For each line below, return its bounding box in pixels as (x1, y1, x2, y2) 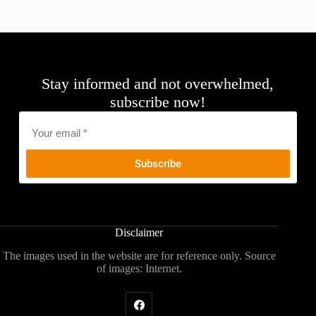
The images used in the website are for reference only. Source (2, 249, 276, 262)
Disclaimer (115, 226, 164, 238)
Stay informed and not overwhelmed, (42, 74, 274, 92)
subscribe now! (110, 92, 206, 111)
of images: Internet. (96, 262, 182, 274)
